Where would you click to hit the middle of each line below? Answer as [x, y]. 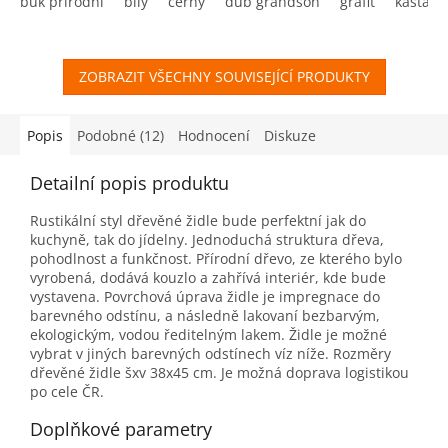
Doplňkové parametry [121, 428]
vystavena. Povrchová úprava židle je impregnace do [205, 296]
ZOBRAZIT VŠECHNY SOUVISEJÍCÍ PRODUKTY [224, 76]
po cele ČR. [67, 391]
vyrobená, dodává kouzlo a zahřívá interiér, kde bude [208, 277]
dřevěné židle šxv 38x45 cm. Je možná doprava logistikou [219, 372]
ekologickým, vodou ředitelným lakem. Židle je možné [208, 334]
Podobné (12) [120, 135]
